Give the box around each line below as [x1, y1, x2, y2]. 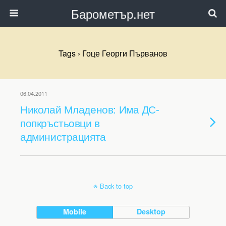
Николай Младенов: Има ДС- [20, 101, 159, 117]
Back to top [100, 181, 133, 191]
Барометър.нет [71, 5, 155, 22]
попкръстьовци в [20, 115, 100, 130]
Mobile [63, 206, 87, 216]
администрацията [20, 129, 106, 144]
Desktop [137, 206, 166, 216]
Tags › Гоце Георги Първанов [59, 47, 167, 59]
